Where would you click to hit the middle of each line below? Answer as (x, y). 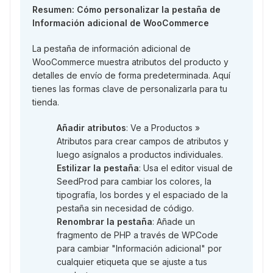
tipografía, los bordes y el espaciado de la (142, 194)
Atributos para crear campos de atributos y (143, 141)
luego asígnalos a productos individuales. (140, 154)
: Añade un (174, 221)
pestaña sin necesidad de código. (125, 208)
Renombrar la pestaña (105, 221)
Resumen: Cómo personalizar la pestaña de (126, 9)
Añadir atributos (91, 127)
